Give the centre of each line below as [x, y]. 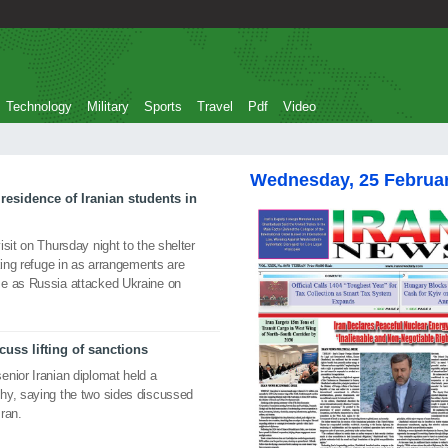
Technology [39, 106]
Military [108, 106]
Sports [163, 106]
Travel [215, 106]
